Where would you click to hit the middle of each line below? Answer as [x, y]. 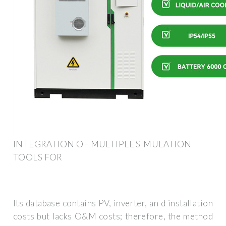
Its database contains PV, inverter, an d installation [113, 203]
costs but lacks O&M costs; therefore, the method [113, 216]
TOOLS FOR [38, 157]
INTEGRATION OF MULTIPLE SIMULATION [102, 144]
